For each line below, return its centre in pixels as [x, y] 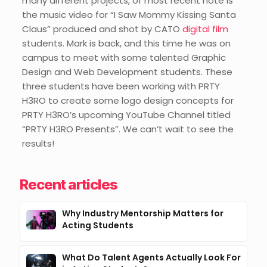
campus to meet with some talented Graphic [124, 58]
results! [38, 143]
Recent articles [69, 184]
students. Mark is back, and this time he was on [126, 43]
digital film [205, 29]
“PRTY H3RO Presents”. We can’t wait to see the [128, 129]
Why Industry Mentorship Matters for [142, 213]
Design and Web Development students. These [127, 72]
